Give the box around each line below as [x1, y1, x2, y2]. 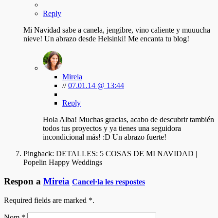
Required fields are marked [4, 196, 89, 204]
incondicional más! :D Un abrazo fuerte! [43, 133, 166, 142]
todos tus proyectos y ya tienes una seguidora [43, 124, 181, 133]
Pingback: [23, 149, 54, 158]
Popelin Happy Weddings [23, 158, 102, 167]
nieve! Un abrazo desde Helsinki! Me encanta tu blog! [23, 35, 189, 43]
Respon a [4, 176, 43, 186]
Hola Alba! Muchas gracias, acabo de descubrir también [43, 115, 214, 124]
